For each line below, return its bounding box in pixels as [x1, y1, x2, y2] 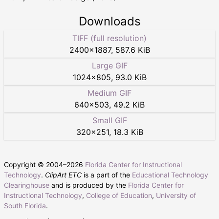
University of [156, 191, 196, 200]
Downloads [78, 14, 141, 29]
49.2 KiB [113, 100, 145, 110]
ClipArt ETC [45, 171, 82, 179]
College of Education [86, 191, 152, 200]
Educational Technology [132, 171, 208, 179]
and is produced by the [49, 181, 128, 190]
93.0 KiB [115, 72, 147, 83]
